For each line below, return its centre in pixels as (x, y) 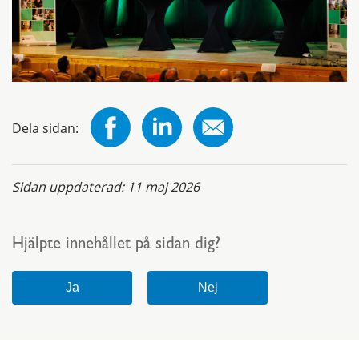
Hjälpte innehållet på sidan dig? (116, 246)
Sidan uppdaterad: (70, 187)
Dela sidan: (45, 129)
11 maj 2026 (163, 187)
